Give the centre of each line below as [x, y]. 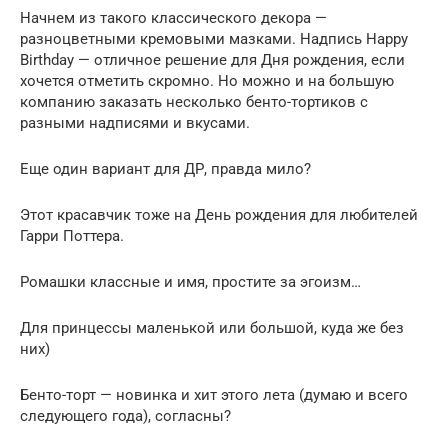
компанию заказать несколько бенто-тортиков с [194, 102]
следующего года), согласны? [125, 416]
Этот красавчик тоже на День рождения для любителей [219, 215]
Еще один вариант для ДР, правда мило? [165, 169]
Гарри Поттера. [72, 236]
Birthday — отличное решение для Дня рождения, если [212, 60]
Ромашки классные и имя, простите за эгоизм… [190, 282]
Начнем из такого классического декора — [173, 18]
